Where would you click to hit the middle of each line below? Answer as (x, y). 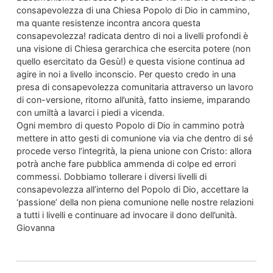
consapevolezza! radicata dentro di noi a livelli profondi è (132, 35)
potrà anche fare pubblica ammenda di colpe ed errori (126, 163)
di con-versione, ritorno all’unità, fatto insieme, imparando (133, 99)
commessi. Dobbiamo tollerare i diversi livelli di (111, 176)
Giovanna (35, 227)
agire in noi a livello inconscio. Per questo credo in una (126, 74)
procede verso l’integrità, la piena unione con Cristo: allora (134, 151)
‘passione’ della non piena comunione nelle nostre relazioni (135, 202)
